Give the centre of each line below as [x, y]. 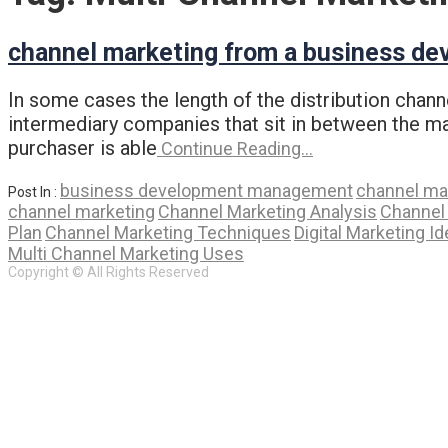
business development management [206, 190]
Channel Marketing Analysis [267, 211]
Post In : [34, 191]
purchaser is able [82, 147]
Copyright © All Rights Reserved [108, 271]
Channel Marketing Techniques [168, 232]
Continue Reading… [235, 148]
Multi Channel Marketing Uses [126, 253]
